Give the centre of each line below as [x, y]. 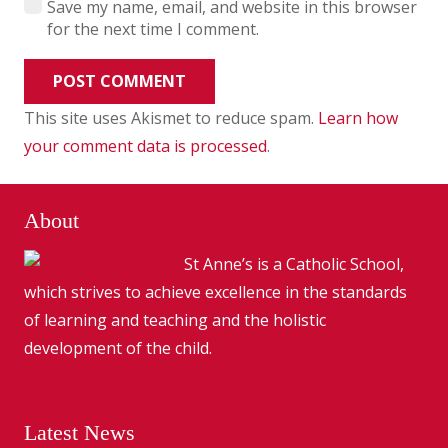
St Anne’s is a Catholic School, [294, 263]
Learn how [358, 117]
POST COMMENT [119, 80]
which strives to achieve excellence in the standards [215, 291]
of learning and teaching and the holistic [175, 319]
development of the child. [118, 347]
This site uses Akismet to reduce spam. [171, 117]
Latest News [79, 432]
